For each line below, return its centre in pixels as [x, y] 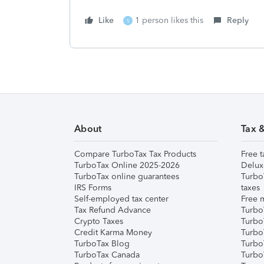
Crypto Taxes [99, 221]
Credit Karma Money [113, 232]
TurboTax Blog [102, 244]
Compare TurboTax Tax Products [135, 154]
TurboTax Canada [107, 255]
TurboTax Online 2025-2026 [127, 165]
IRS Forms [93, 188]
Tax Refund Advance [113, 210]
